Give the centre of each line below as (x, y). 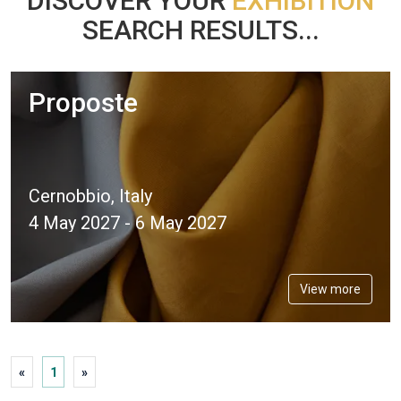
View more (330, 289)
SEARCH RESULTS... (200, 30)
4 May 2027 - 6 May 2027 (128, 223)
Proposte (83, 102)
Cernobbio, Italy (90, 196)
